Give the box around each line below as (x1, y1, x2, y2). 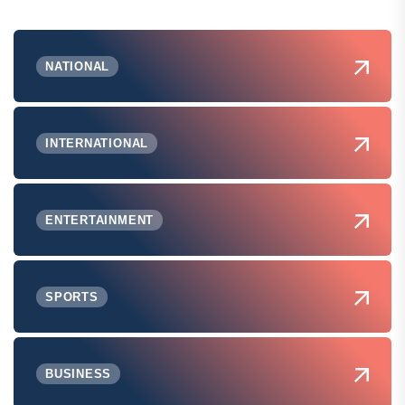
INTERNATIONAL (45, 136, 149, 150)
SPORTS (45, 289, 99, 304)
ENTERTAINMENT (45, 212, 155, 227)
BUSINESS (45, 366, 112, 381)
